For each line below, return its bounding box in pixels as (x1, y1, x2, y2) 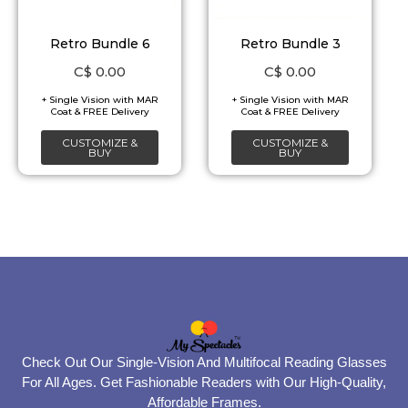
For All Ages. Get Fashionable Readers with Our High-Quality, (22, 374, 386, 391)
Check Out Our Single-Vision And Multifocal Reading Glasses (21, 354, 387, 371)
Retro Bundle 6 (49, 36, 150, 53)
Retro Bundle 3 (240, 36, 341, 53)
